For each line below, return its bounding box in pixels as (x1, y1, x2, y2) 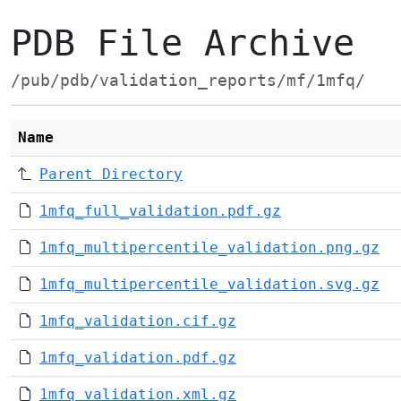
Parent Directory (39, 166, 183, 183)
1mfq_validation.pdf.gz (39, 349, 236, 366)
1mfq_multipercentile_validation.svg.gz (39, 276, 380, 293)
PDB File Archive (11, 22, 354, 64)
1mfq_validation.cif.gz (39, 312, 236, 329)
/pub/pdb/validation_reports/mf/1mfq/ (11, 72, 365, 90)
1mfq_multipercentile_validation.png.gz (39, 239, 380, 256)
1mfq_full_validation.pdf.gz (39, 202, 281, 219)
